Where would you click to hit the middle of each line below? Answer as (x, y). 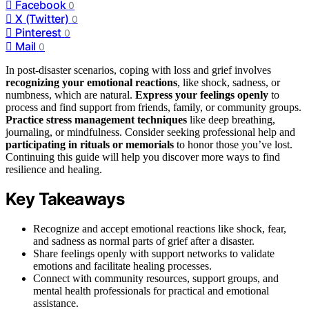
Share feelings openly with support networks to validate (154, 254)
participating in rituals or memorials (90, 144)
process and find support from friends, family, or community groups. (153, 107)
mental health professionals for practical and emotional (151, 291)
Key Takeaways (65, 199)
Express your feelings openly (202, 94)
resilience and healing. (54, 169)
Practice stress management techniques (96, 119)
